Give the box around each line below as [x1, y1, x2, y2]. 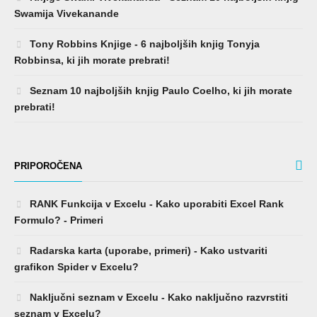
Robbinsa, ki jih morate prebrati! [14, 54, 170, 67]
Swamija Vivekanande [14, 8, 119, 20]
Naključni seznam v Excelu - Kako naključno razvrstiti [27, 292, 288, 304]
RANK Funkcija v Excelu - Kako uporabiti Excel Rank [27, 198, 284, 210]
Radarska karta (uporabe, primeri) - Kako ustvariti [27, 245, 267, 257]
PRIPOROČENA [14, 161, 82, 172]
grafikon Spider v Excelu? [14, 261, 139, 273]
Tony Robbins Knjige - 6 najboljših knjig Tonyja [27, 38, 260, 50]
